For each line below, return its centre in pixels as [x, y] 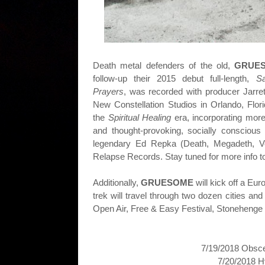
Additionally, [117, 182]
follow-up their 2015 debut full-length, [174, 78]
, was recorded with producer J [186, 91]
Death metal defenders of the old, [164, 65]
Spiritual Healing [141, 117]
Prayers [108, 91]
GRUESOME [167, 182]
